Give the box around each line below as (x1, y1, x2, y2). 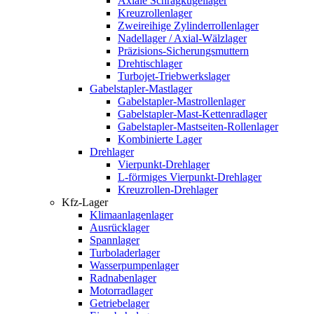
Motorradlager (90, 285, 153, 296)
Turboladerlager (90, 247, 160, 259)
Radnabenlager (90, 272, 156, 284)
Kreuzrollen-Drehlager (118, 184, 218, 196)
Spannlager (90, 234, 139, 246)
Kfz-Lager (62, 196, 108, 208)
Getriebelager (90, 297, 149, 309)
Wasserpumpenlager (90, 259, 179, 271)
